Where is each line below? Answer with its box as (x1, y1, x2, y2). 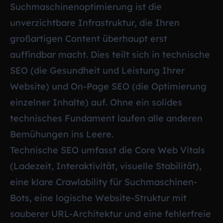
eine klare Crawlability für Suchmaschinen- (10, 176, 197, 188)
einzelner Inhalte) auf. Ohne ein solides (10, 96, 182, 108)
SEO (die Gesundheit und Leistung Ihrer (10, 64, 185, 76)
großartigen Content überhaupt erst (10, 32, 167, 44)
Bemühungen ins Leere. (10, 128, 113, 140)
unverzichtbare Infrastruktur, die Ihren (10, 16, 180, 28)
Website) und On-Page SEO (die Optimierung (10, 80, 207, 92)
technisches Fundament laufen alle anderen (10, 112, 203, 124)
